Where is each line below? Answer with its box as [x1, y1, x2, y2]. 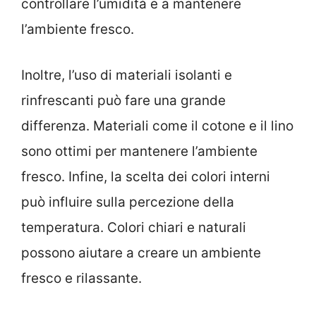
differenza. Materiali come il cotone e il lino [21, 117, 293, 134]
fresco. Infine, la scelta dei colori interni [21, 168, 270, 185]
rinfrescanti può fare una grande [21, 92, 226, 109]
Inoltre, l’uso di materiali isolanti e [21, 66, 232, 83]
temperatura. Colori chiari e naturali [21, 219, 246, 236]
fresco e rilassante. [21, 269, 142, 286]
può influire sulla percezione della [21, 193, 234, 210]
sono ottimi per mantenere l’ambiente [21, 142, 257, 159]
